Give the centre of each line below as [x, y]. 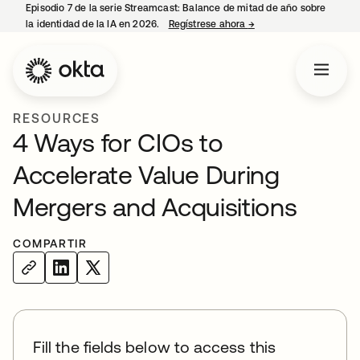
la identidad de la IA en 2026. [94, 24]
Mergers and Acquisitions [155, 207]
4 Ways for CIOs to [118, 143]
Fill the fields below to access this [154, 347]
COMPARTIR [50, 243]
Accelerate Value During [146, 175]
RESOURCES [57, 118]
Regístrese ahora [208, 24]
